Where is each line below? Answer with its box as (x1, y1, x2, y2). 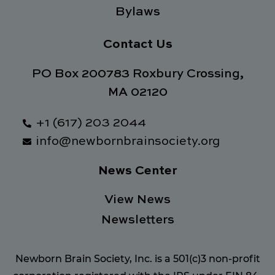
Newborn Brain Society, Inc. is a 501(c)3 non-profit (15, 253, 260, 265)
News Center (98, 165, 177, 178)
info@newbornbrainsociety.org (35, 136, 220, 149)
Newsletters (101, 214, 174, 227)
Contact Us (103, 39, 172, 52)
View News (104, 194, 171, 207)
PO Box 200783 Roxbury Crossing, (31, 68, 244, 81)
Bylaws (115, 6, 160, 19)
